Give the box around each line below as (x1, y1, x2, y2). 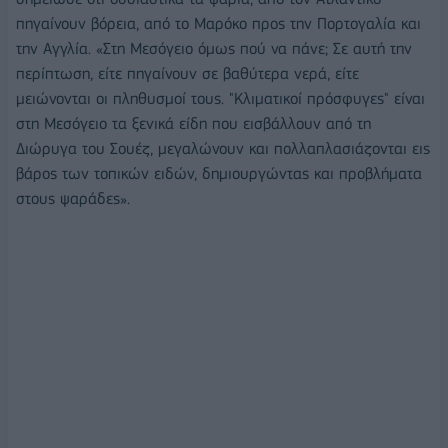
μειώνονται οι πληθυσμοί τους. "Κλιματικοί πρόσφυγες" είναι (16, 89, 425, 109)
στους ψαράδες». (16, 189, 130, 209)
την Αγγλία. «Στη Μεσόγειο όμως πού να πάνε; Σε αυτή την (16, 39, 412, 59)
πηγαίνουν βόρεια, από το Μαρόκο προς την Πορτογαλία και (16, 14, 421, 34)
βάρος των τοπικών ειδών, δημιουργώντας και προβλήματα (16, 164, 422, 184)
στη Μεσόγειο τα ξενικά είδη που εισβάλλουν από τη (16, 114, 371, 134)
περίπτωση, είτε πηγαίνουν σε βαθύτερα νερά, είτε (16, 64, 359, 84)
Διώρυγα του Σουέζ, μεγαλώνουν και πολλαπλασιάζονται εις (16, 139, 430, 159)
